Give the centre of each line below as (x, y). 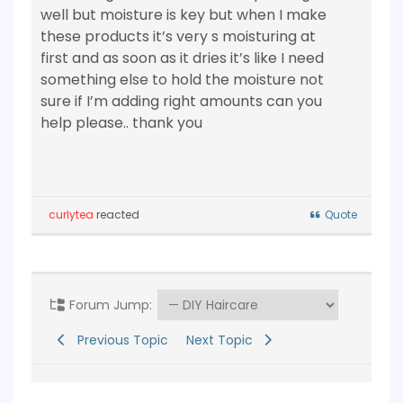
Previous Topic (119, 340)
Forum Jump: (108, 305)
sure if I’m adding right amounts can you (181, 101)
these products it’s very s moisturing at (178, 36)
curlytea (71, 215)
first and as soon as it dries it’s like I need (182, 58)
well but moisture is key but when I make (184, 15)
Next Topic (223, 340)
